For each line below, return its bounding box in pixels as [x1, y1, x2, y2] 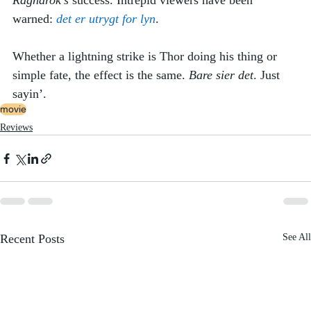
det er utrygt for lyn [56, 12, 155, 26]
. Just [253, 68, 283, 83]
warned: [12, 12, 56, 26]
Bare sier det [189, 68, 253, 83]
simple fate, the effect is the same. [12, 68, 189, 83]
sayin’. [12, 87, 47, 101]
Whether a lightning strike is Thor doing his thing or [12, 49, 280, 64]
